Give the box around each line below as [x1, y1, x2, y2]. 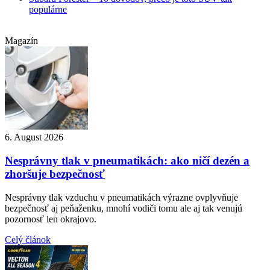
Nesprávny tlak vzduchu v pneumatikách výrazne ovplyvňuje [5, 192, 238, 202]
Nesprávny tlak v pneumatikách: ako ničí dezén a [5, 154, 250, 167]
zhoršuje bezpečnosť [5, 167, 105, 180]
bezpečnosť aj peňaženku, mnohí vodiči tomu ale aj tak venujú [5, 202, 242, 213]
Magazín [5, 36, 38, 46]
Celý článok [5, 234, 51, 245]
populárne [29, 4, 67, 15]
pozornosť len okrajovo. [5, 213, 96, 224]
